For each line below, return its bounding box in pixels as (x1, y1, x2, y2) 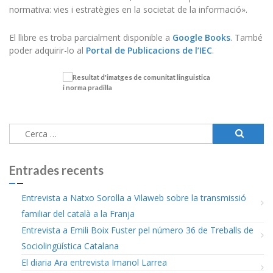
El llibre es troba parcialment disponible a (9, 32, 172, 44)
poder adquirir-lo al (9, 44, 86, 57)
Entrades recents (9, 162, 104, 177)
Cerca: (9, 123, 33, 135)
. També (230, 32, 263, 44)
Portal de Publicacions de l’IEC (86, 44, 212, 57)
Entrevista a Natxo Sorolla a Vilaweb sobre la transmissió (21, 191, 246, 204)
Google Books (172, 32, 230, 44)
